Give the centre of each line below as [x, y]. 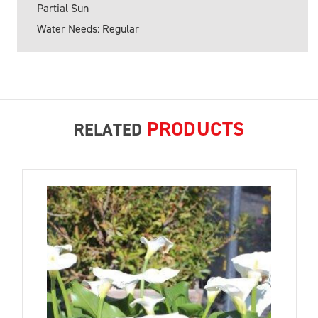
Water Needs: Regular [88, 28]
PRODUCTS [196, 128]
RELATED [110, 130]
